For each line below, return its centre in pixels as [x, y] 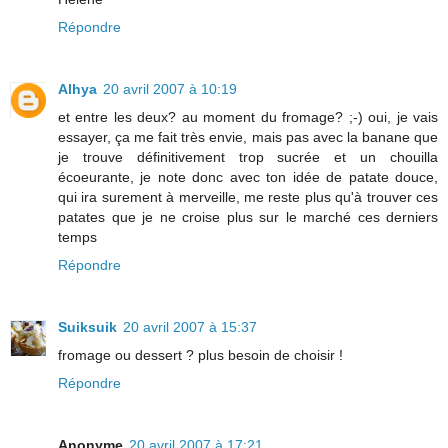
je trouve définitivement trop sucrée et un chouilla [248, 156]
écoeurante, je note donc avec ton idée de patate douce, [248, 176]
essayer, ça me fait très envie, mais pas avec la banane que [248, 136]
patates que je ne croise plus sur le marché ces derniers [248, 216]
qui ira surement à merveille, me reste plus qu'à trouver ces [248, 196]
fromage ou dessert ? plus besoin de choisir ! [200, 354]
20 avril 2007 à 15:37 [190, 326]
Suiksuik [87, 326]
